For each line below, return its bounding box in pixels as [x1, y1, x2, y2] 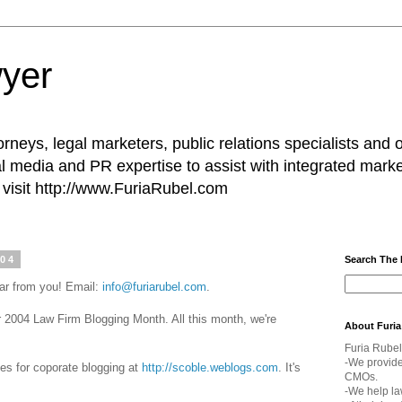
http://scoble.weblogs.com [142, 361, 278, 375]
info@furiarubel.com [102, 280, 206, 294]
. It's [278, 361, 301, 375]
